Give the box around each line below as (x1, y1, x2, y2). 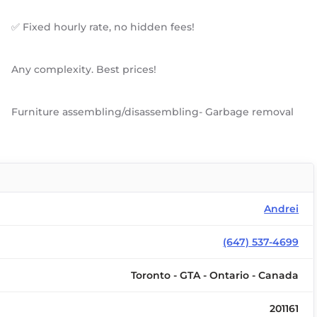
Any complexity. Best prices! (11, 63, 157, 76)
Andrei (264, 202, 299, 215)
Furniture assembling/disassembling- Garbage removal (11, 105, 294, 118)
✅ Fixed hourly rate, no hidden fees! (11, 21, 195, 33)
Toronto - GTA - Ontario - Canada (131, 269, 299, 282)
